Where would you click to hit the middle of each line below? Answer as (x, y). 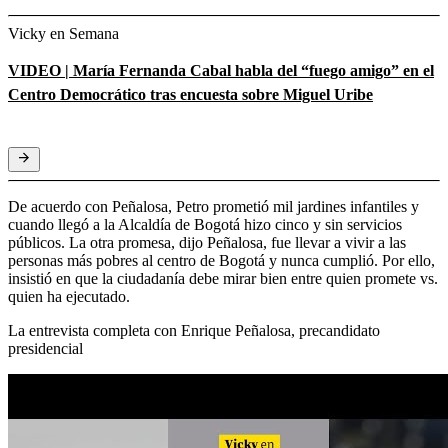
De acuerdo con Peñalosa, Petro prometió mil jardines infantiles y (213, 206)
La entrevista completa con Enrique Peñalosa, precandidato (194, 330)
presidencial (45, 348)
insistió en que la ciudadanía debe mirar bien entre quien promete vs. (223, 278)
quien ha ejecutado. (69, 296)
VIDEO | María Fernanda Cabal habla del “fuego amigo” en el (221, 70)
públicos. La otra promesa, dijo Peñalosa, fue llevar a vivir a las (207, 242)
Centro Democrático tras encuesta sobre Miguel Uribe (190, 94)
